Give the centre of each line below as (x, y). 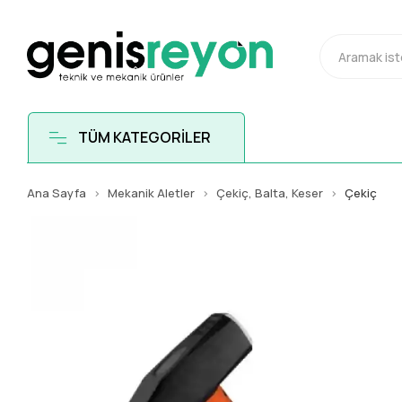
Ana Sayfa (57, 193)
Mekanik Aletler (152, 193)
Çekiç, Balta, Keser (270, 193)
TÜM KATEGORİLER (144, 137)
